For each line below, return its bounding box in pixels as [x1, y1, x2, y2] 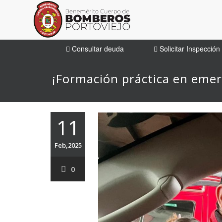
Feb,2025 [54, 141, 82, 150]
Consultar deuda [70, 44, 124, 54]
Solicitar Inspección [158, 44, 220, 54]
